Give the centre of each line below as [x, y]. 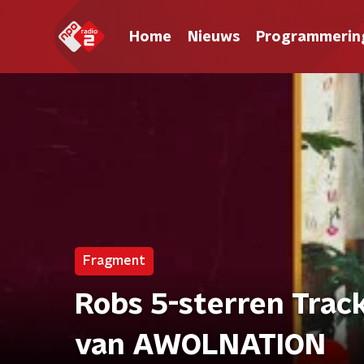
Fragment [114, 261]
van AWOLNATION [200, 345]
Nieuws [214, 37]
